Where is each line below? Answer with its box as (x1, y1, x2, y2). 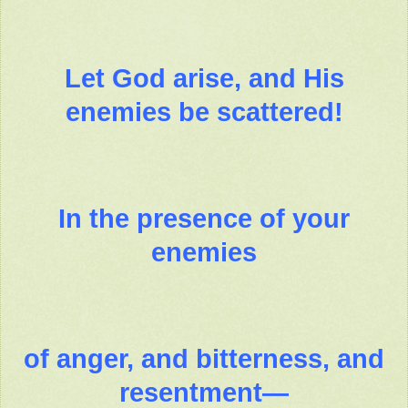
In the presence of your (58, 204, 350, 234)
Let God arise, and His (64, 64, 344, 94)
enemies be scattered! (65, 97, 343, 127)
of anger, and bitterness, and (24, 344, 384, 374)
